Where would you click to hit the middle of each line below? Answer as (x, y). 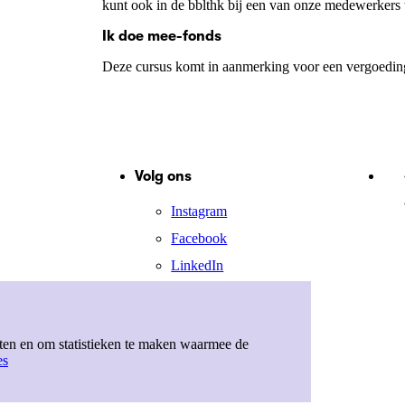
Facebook (199, 239)
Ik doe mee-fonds (162, 36)
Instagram (199, 212)
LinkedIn (198, 266)
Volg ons (164, 176)
